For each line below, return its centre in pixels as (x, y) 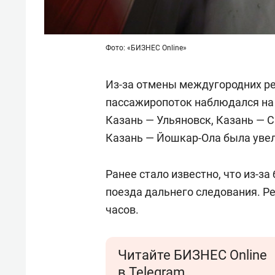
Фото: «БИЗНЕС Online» (146, 48)
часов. (122, 210)
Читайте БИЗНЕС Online (192, 255)
